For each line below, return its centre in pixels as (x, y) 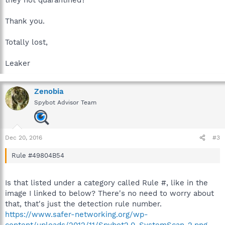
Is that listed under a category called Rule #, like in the (106, 183)
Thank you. (25, 21)
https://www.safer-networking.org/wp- (77, 214)
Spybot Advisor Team (65, 102)
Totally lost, (26, 42)
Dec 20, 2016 (24, 138)
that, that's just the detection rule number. (83, 204)
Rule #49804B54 (38, 155)
